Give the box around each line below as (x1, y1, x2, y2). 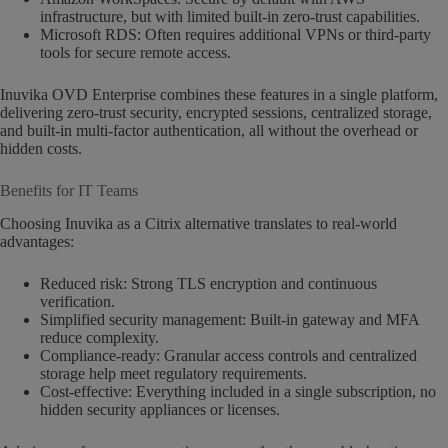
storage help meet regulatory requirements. (40, 365, 307, 383)
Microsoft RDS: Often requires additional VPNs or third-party (40, 26, 431, 44)
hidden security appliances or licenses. (40, 401, 280, 419)
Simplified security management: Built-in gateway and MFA (40, 311, 419, 329)
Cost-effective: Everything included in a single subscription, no (40, 383, 436, 401)
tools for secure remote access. (40, 44, 231, 62)
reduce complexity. (40, 329, 159, 347)
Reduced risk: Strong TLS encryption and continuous (40, 275, 377, 293)
